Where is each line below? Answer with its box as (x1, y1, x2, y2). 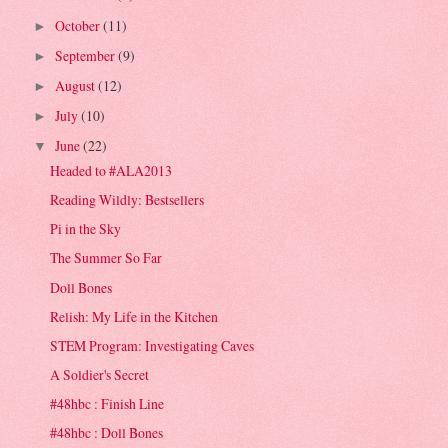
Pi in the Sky (50, 219, 122, 239)
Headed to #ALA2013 (50, 161, 173, 181)
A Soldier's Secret (50, 364, 150, 384)
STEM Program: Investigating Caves (50, 335, 255, 355)
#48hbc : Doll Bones (50, 423, 164, 442)
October (54, 15, 103, 35)
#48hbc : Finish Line (50, 393, 165, 413)
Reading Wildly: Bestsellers (50, 190, 205, 210)
